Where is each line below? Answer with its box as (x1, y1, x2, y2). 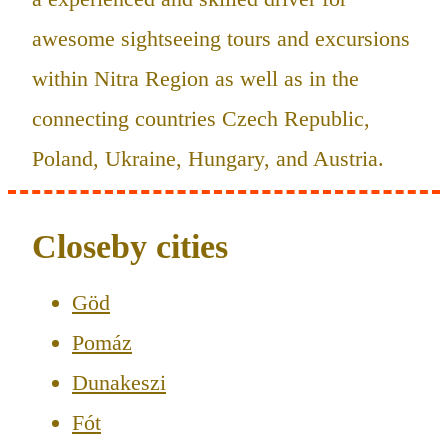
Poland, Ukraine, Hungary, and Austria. (32, 145, 384, 171)
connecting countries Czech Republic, (32, 105, 370, 131)
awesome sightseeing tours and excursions (32, 25, 410, 51)
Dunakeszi (72, 369, 166, 395)
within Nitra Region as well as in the (32, 65, 359, 91)
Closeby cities (32, 227, 228, 265)
